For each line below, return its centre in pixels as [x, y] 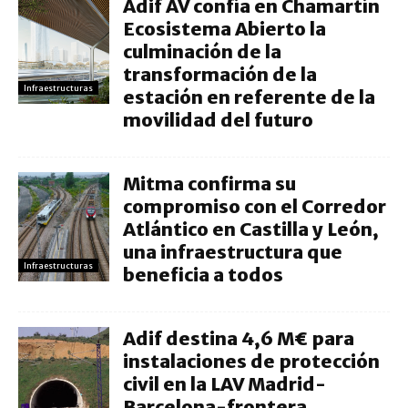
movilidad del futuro [218, 120]
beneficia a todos [203, 275]
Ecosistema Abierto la [224, 29]
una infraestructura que [233, 252]
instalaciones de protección [251, 361]
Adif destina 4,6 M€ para [239, 338]
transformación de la [220, 74]
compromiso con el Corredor [255, 206]
